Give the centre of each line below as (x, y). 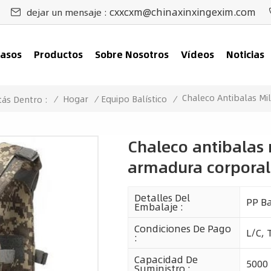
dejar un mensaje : (68, 12)
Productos (59, 54)
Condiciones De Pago (182, 228)
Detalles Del (162, 197)
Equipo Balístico (134, 99)
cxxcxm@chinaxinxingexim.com (182, 12)
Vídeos (197, 54)
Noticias (245, 54)
